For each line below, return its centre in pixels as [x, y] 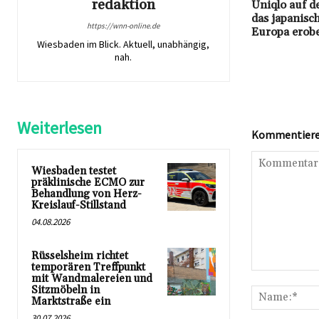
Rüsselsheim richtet [80, 256]
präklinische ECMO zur [88, 182]
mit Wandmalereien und [92, 278]
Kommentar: [278, 277]
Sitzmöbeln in [66, 290]
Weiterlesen [59, 127]
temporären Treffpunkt [88, 267]
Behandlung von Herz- [87, 194]
